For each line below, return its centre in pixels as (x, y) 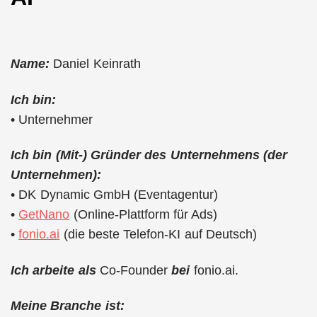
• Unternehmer (52, 119)
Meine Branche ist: (68, 306)
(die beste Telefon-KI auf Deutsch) (158, 234)
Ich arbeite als (53, 270)
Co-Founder (136, 270)
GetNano (44, 214)
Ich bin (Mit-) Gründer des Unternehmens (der (149, 155)
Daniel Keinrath (95, 64)
